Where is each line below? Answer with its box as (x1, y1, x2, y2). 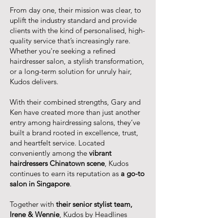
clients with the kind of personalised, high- (10, 26, 145, 35)
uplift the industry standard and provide (10, 16, 137, 25)
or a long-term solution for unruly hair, (10, 67, 132, 76)
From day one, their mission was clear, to (10, 5, 141, 15)
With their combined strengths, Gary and (10, 97, 141, 107)
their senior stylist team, (56, 200, 132, 209)
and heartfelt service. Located (10, 138, 105, 147)
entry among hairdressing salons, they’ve (10, 118, 140, 127)
